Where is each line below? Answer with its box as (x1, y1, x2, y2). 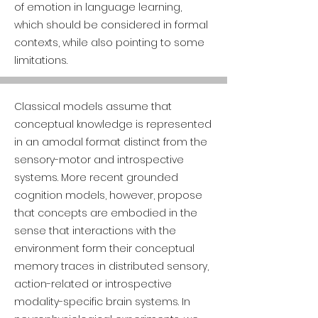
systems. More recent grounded (14, 170, 178, 185)
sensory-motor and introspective (14, 153, 184, 167)
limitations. (14, 53, 67, 67)
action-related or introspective (14, 277, 172, 291)
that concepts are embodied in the (14, 206, 197, 220)
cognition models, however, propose (14, 188, 202, 202)
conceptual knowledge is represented (14, 117, 212, 131)
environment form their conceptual (14, 241, 194, 256)
